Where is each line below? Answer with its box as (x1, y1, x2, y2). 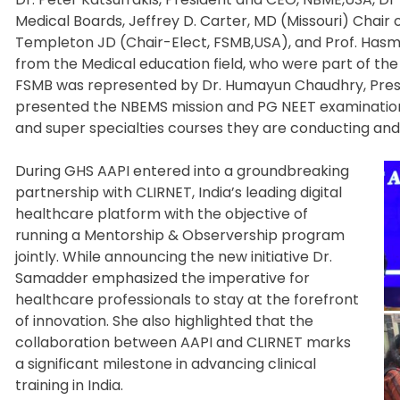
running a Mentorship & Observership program (15, 224, 345, 246)
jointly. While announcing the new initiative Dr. (15, 246, 332, 267)
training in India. (15, 374, 123, 396)
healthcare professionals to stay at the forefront (15, 288, 359, 310)
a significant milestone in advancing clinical (15, 353, 316, 374)
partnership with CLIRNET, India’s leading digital (15, 181, 342, 203)
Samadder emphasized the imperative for (15, 267, 310, 288)
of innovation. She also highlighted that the (15, 310, 313, 331)
